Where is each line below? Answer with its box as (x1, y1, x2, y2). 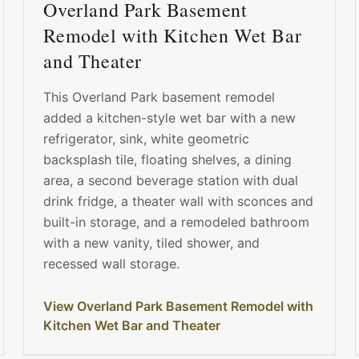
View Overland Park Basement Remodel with (43, 298, 314, 315)
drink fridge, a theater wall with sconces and (43, 193, 314, 210)
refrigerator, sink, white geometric (43, 131, 250, 147)
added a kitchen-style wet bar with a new (43, 110, 296, 127)
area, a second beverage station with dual (43, 172, 299, 189)
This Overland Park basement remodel (43, 89, 276, 106)
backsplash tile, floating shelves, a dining (43, 151, 292, 168)
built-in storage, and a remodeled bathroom (43, 214, 310, 231)
